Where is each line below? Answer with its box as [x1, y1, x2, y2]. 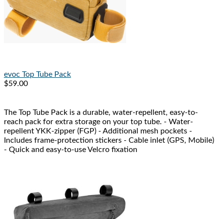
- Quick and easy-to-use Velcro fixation [4, 146, 137, 154]
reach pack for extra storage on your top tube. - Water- [4, 118, 193, 126]
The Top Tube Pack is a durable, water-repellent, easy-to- [4, 109, 198, 117]
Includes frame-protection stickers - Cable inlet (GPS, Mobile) [4, 136, 214, 145]
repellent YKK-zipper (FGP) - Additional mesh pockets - [4, 127, 192, 135]
